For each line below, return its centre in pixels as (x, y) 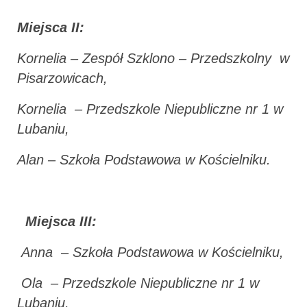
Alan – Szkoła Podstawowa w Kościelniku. (144, 159)
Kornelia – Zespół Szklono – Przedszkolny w (153, 58)
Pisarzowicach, (62, 78)
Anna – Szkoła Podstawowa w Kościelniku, (150, 252)
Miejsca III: (61, 221)
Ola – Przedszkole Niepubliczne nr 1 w (138, 283)
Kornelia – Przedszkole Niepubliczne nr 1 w (150, 109)
